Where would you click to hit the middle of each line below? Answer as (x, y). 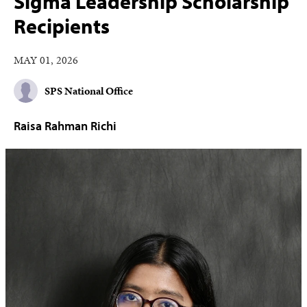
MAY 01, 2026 (46, 60)
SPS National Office (89, 90)
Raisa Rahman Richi (65, 126)
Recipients (62, 26)
